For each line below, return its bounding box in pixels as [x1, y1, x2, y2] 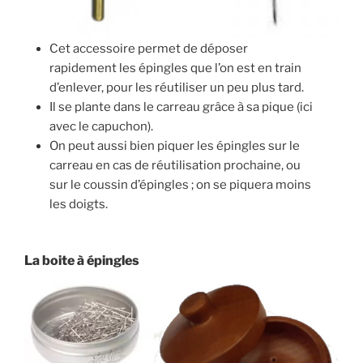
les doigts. [49, 197, 109, 212]
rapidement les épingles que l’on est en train [49, 61, 302, 76]
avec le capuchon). [49, 119, 154, 135]
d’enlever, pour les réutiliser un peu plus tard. [49, 80, 305, 96]
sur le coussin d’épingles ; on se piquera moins [49, 177, 312, 193]
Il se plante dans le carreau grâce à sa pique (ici [49, 100, 314, 115]
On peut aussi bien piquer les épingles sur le [49, 139, 301, 154]
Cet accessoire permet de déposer [49, 41, 249, 57]
